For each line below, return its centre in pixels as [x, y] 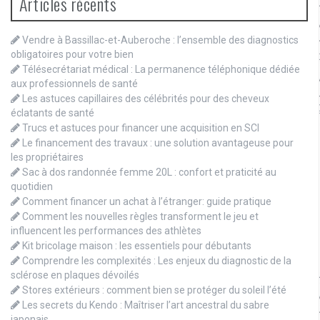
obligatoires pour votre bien [72, 55]
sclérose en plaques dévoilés [75, 275]
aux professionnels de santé [74, 84]
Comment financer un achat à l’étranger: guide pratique [147, 202]
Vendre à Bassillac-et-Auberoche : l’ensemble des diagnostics [160, 40]
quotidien [32, 187]
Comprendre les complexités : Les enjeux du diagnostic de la [157, 261]
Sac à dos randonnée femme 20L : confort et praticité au [149, 172]
